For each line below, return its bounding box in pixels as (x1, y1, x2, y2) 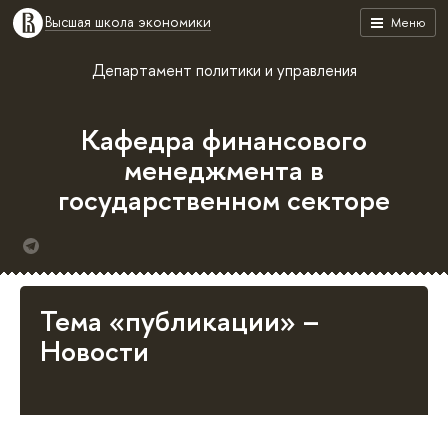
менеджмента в (124, 151, 324, 189)
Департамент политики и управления (91, 59, 357, 81)
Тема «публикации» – (40, 302, 319, 340)
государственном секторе (58, 181, 390, 219)
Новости (40, 332, 149, 370)
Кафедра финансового (81, 121, 367, 159)
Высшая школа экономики (45, 12, 211, 31)
